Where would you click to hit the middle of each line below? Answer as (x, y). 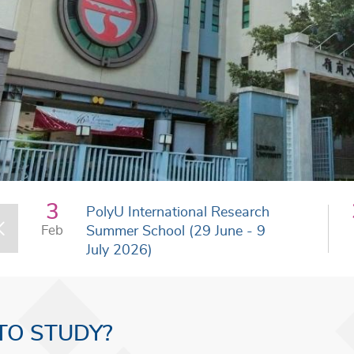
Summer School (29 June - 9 (176, 231)
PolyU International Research (178, 212)
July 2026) (119, 250)
